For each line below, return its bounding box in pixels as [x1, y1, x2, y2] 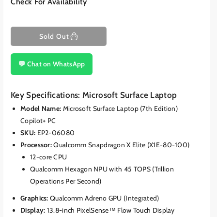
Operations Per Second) [30, 177, 102, 186]
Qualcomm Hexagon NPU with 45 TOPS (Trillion [30, 165, 174, 174]
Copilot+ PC [20, 116, 56, 125]
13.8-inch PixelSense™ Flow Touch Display [45, 206, 175, 215]
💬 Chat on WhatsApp [18, 60, 85, 69]
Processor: [20, 140, 52, 150]
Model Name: [20, 104, 62, 113]
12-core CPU [30, 153, 67, 162]
